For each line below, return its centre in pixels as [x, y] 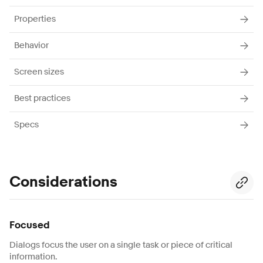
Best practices [42, 98]
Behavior [31, 45]
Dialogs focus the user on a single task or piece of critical [121, 245]
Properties [35, 19]
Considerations [63, 182]
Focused [30, 225]
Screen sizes [39, 72]
